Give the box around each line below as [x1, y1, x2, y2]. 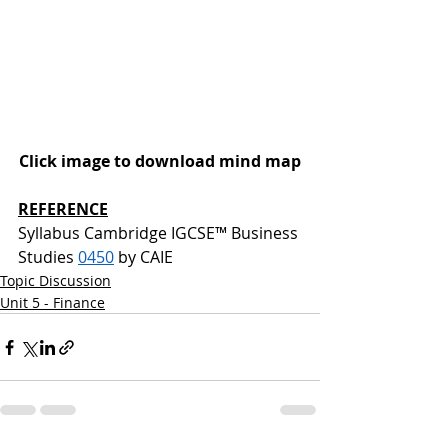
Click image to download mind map [19, 150, 301, 172]
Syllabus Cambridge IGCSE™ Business [18, 222, 302, 244]
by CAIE [114, 246, 173, 268]
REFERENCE [18, 198, 108, 220]
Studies [18, 246, 78, 268]
